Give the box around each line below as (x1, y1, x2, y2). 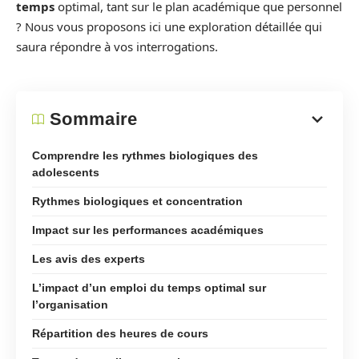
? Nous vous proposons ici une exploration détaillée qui (16, 18, 322, 34)
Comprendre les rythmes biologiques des (32, 148, 258, 162)
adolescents (32, 165, 99, 179)
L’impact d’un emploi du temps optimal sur (32, 280, 266, 294)
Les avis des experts (32, 252, 145, 265)
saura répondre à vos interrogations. (16, 38, 218, 54)
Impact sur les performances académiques (32, 223, 264, 236)
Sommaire (50, 108, 138, 129)
